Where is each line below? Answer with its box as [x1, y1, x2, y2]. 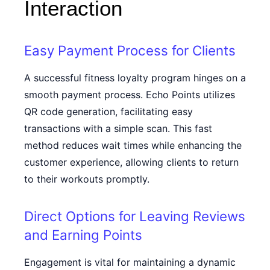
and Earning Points [24, 227, 142, 243]
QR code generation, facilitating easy [24, 105, 193, 118]
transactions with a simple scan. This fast [24, 122, 212, 134]
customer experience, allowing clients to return [24, 156, 239, 168]
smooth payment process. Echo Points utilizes [24, 89, 235, 101]
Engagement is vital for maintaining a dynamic [24, 256, 236, 268]
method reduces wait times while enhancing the [24, 139, 242, 151]
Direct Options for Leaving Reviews [24, 208, 245, 224]
